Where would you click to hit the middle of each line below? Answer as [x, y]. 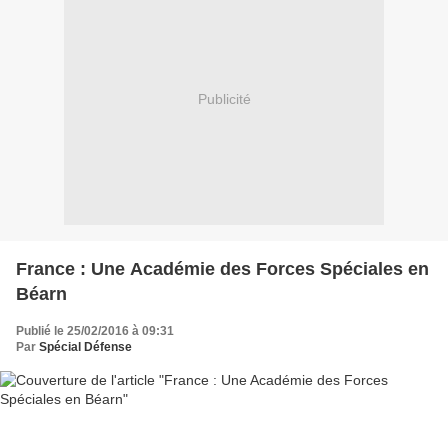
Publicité [224, 99]
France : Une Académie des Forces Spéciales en [222, 268]
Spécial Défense [85, 346]
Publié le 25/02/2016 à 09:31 [95, 330]
